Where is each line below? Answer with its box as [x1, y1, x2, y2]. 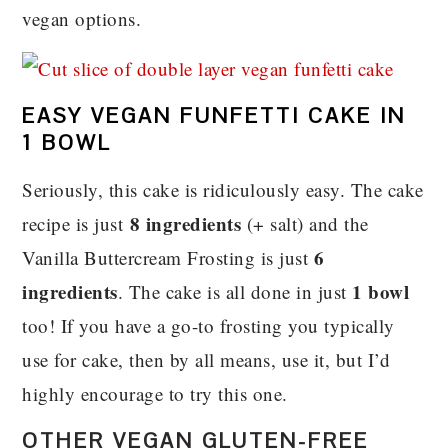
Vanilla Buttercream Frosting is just [22, 244, 314, 270]
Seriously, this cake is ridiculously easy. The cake [22, 176, 424, 202]
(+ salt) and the [241, 210, 369, 236]
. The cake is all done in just [117, 278, 353, 304]
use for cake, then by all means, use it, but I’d [22, 346, 391, 372]
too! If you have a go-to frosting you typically [22, 312, 395, 338]
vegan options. [22, 5, 142, 31]
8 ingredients [129, 209, 242, 237]
